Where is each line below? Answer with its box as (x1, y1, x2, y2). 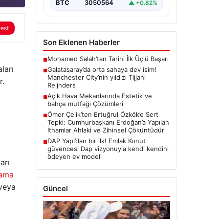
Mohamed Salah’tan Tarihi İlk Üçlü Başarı (47, 55, 169, 63)
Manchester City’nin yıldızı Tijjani (47, 73, 146, 82)
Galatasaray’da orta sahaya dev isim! (47, 66, 156, 74)
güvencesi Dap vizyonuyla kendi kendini (47, 145, 169, 153)
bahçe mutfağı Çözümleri (47, 100, 123, 108)
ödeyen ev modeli (47, 153, 102, 161)
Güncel (43, 184, 68, 194)
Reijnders (47, 81, 76, 89)
